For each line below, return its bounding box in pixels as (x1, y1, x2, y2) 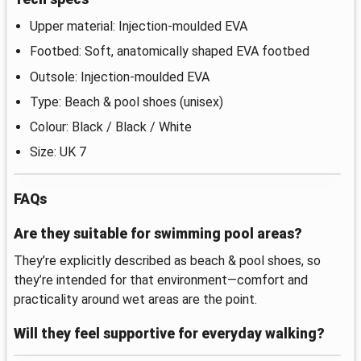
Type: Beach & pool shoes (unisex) (30, 93, 223, 110)
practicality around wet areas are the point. (14, 292, 257, 308)
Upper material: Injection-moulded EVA (30, 19, 247, 35)
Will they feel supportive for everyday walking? (14, 326, 325, 342)
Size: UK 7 (30, 144, 86, 160)
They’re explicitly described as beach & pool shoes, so (14, 253, 321, 269)
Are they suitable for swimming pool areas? (14, 226, 302, 243)
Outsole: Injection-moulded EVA (30, 68, 210, 85)
